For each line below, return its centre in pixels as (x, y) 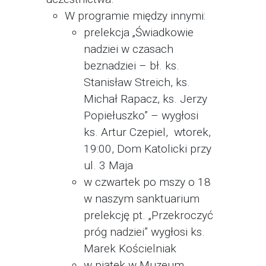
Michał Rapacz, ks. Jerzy (145, 99)
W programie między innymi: (135, 16)
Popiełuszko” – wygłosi (141, 115)
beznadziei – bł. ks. (132, 66)
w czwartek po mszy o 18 (147, 182)
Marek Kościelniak (130, 248)
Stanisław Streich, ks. (137, 82)
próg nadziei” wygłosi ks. (144, 232)
